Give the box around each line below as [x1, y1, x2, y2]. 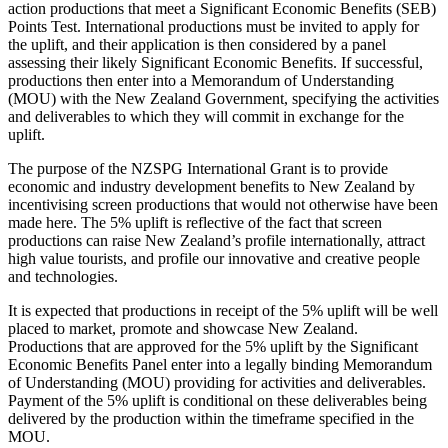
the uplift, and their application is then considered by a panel [8, 35, 386, 53]
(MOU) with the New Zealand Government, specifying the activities [8, 89, 439, 107]
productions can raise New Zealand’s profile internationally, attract [8, 231, 425, 249]
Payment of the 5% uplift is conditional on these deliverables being [8, 391, 427, 409]
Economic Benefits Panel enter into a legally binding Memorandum [8, 355, 432, 373]
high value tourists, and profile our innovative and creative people [8, 249, 420, 267]
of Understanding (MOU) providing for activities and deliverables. [8, 373, 430, 391]
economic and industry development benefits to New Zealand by [8, 177, 415, 195]
